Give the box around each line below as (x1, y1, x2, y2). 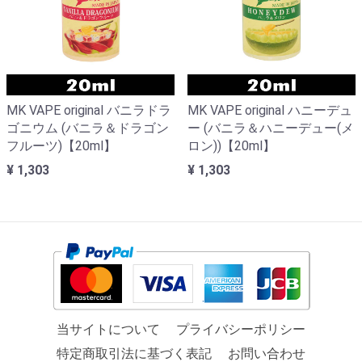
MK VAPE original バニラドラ (6, 102, 171, 118)
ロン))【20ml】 (187, 137, 276, 154)
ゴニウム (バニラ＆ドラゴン (6, 120, 169, 136)
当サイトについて (57, 321, 160, 337)
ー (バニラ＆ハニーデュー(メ (187, 120, 354, 136)
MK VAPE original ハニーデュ (187, 102, 352, 118)
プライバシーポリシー (176, 321, 305, 337)
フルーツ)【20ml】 (6, 137, 116, 154)
